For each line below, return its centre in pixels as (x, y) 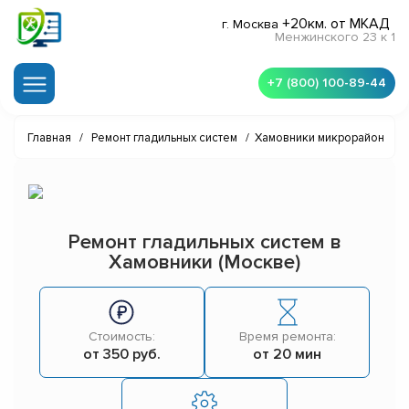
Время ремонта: (287, 337)
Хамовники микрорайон (320, 138)
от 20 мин (288, 355)
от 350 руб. (121, 355)
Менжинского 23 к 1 (335, 37)
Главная (49, 138)
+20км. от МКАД (336, 24)
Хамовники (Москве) (204, 263)
